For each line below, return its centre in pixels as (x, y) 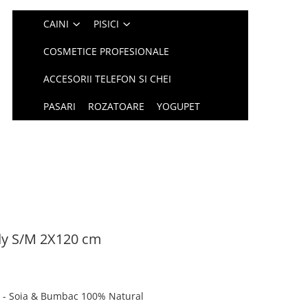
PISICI (107, 24)
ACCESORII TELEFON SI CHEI (108, 79)
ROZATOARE (117, 106)
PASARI (60, 106)
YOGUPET (179, 106)
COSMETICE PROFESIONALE (107, 51)
